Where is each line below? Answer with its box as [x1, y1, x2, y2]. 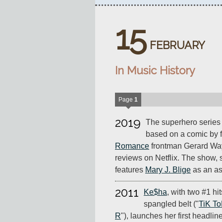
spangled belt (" [144, 200, 199, 209]
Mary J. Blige [145, 166, 191, 174]
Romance [115, 142, 149, 151]
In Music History [115, 64, 195, 77]
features [115, 166, 145, 174]
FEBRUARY [150, 39, 205, 52]
